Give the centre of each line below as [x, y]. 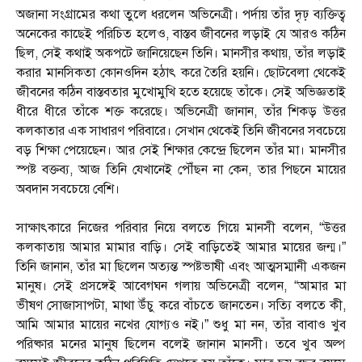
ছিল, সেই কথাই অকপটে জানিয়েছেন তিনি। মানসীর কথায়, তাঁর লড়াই [181, 54]
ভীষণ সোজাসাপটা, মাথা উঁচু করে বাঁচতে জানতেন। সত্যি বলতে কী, [181, 306]
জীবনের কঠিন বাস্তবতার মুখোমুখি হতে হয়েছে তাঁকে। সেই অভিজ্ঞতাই [181, 93]
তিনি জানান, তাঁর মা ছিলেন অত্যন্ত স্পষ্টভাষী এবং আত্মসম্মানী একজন [181, 267]
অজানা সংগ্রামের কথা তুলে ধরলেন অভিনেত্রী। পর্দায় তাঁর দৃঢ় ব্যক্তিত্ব [181, 15]
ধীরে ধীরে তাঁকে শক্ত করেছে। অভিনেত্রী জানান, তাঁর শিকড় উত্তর [181, 112]
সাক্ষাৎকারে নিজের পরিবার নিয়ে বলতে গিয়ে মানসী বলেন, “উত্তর [181, 228]
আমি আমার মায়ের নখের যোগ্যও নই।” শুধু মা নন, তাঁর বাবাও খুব [181, 325]
